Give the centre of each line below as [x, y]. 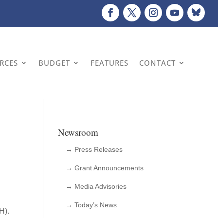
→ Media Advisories [96, 186]
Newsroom [78, 132]
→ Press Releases [94, 149]
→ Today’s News [91, 205]
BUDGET [54, 63]
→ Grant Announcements [105, 168]
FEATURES [110, 63]
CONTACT [158, 63]
